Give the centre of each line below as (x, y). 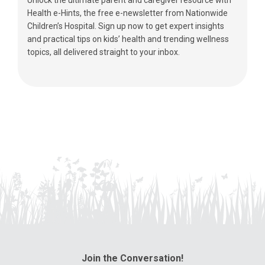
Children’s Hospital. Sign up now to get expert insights (126, 26)
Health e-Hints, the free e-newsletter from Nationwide (127, 13)
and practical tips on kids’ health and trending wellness (128, 39)
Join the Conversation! (132, 258)
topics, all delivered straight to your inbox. (104, 52)
